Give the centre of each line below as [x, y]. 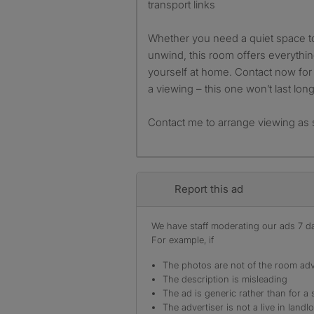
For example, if [183, 239]
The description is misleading [225, 279]
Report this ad [209, 189]
